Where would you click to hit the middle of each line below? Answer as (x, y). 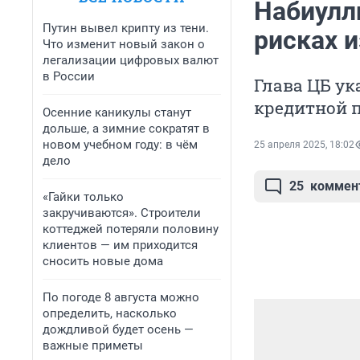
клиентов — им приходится (120, 245)
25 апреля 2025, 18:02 (304, 145)
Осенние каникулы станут (117, 112)
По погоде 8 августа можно (121, 297)
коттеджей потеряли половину (131, 229)
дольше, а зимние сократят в (126, 129)
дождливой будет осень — (118, 329)
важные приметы (93, 346)
